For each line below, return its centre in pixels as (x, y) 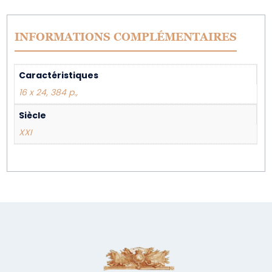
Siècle (33, 115)
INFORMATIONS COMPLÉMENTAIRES (126, 37)
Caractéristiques (59, 75)
